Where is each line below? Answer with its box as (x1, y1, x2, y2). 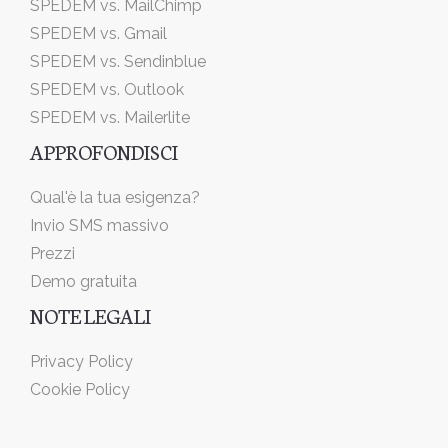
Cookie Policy (30, 380, 130, 400)
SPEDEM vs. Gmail (30, 24, 167, 44)
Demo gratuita (30, 272, 137, 292)
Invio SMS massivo (30, 216, 169, 236)
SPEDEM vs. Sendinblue (30, 52, 206, 72)
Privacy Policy (30, 352, 133, 372)
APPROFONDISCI (30, 137, 178, 166)
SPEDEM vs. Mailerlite (30, 108, 190, 128)
